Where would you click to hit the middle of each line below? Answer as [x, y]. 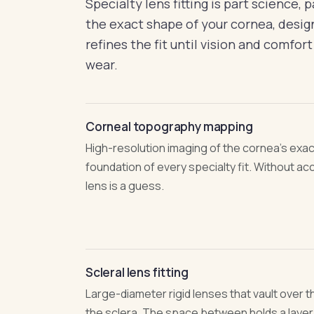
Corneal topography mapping [169, 127]
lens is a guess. [125, 186]
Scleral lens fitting [137, 272]
